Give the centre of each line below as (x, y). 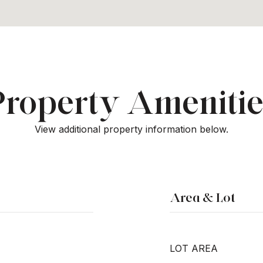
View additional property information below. (131, 129)
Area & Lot (203, 198)
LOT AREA (194, 248)
